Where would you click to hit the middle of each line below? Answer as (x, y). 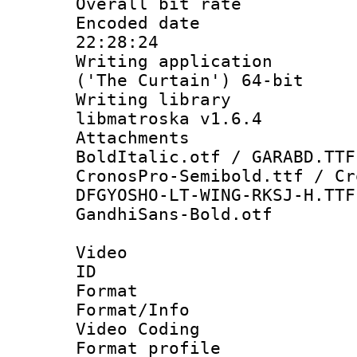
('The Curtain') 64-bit (190, 80)
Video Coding (138, 329)
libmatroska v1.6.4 (169, 118)
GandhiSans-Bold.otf (174, 214)
